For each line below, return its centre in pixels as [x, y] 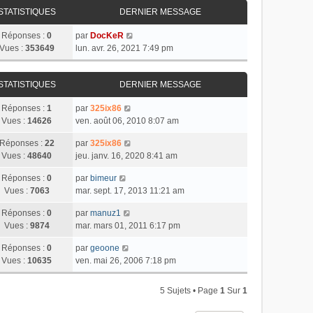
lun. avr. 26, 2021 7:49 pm [124, 49]
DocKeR [107, 36]
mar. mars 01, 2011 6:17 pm [128, 226]
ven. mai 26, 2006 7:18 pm [126, 261]
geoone [105, 248]
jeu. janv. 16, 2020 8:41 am [126, 156]
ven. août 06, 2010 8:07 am [127, 121]
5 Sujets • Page [190, 291]
